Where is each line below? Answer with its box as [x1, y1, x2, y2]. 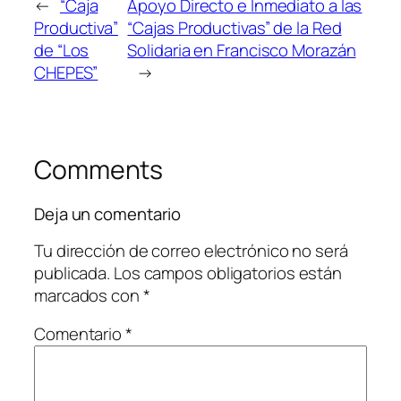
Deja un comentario [34, 202, 182, 226]
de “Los [34, 38, 90, 62]
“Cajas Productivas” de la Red [127, 15, 342, 39]
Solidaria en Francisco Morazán [127, 38, 356, 62]
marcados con [34, 283, 143, 307]
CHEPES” [34, 60, 98, 84]
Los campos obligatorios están [113, 260, 343, 285]
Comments [34, 151, 164, 187]
